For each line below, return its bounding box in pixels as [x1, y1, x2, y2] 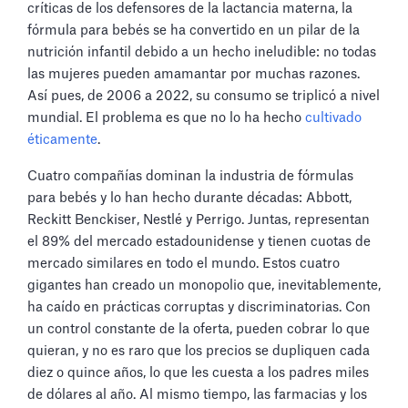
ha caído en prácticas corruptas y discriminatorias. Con [27, 301, 371, 314]
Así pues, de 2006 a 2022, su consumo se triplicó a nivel [27, 89, 380, 103]
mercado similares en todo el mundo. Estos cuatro [27, 257, 340, 270]
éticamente [27, 133, 97, 147]
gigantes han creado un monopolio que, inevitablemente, [27, 279, 381, 292]
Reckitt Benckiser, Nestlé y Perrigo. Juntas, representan [27, 213, 370, 227]
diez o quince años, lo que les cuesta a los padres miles [27, 366, 369, 380]
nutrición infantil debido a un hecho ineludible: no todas [27, 46, 376, 59]
